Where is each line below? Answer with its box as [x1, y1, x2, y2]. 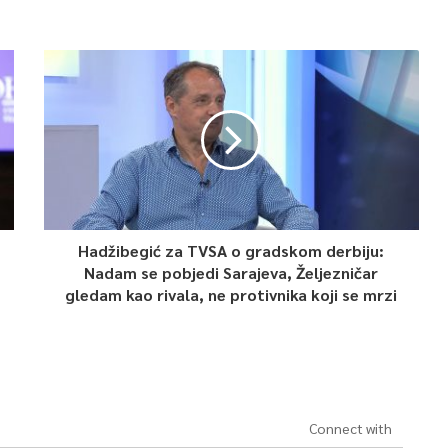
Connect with [308, 419, 392, 438]
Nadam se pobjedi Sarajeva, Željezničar [84, 262, 379, 284]
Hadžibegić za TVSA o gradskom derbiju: [78, 240, 385, 262]
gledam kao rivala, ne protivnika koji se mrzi [65, 284, 398, 306]
